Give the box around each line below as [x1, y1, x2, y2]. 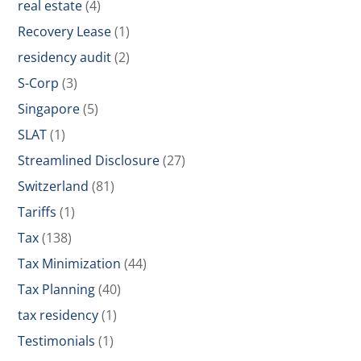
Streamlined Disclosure [18, 151, 160, 169]
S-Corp [18, 74, 60, 92]
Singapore [18, 100, 81, 118]
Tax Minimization [18, 255, 122, 272]
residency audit [18, 48, 112, 66]
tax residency [18, 306, 99, 324]
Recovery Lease [18, 23, 112, 40]
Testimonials [18, 332, 96, 350]
